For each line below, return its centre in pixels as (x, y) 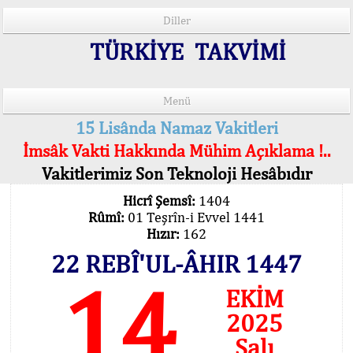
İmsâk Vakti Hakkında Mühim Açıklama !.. (176, 150)
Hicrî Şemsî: (160, 201)
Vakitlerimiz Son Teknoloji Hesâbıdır (176, 173)
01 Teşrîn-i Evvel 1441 (196, 217)
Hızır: (164, 234)
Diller (176, 20)
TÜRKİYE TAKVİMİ (185, 51)
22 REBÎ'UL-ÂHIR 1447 (176, 264)
